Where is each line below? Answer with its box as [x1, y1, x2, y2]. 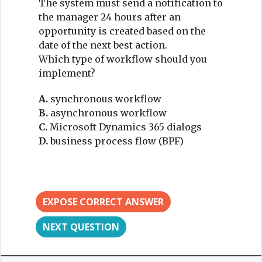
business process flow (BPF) [50, 135, 184, 147]
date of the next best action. [39, 39, 167, 51]
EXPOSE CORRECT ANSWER [43, 195, 164, 208]
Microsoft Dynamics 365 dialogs [50, 120, 202, 133]
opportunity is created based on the [39, 25, 206, 37]
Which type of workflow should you [39, 53, 207, 65]
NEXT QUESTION [43, 220, 119, 233]
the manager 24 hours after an [39, 11, 181, 23]
